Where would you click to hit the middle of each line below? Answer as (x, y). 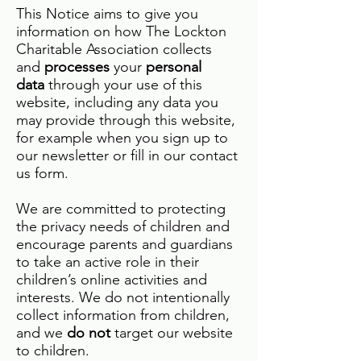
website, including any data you (117, 102)
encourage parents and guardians (124, 244)
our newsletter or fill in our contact (127, 156)
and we (41, 333)
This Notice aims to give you (107, 14)
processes (79, 67)
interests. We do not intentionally (123, 297)
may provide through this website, (126, 120)
